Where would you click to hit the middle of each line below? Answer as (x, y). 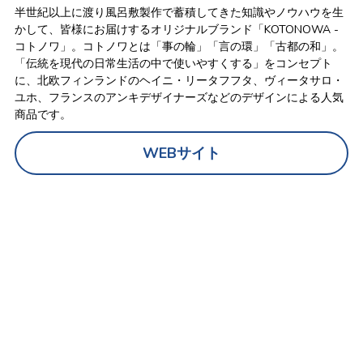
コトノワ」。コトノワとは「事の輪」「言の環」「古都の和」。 (179, 47)
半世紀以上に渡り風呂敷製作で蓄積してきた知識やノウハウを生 (179, 13)
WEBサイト (181, 153)
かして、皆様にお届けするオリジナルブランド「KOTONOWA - (176, 30)
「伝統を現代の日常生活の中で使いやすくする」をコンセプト (173, 64)
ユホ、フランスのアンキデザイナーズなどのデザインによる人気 (179, 98)
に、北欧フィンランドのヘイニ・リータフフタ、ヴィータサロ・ (179, 81)
